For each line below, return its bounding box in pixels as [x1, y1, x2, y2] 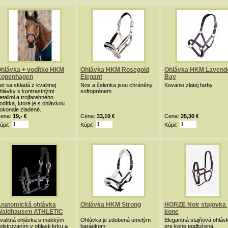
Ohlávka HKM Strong [80, 201, 141, 208]
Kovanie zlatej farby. [164, 82, 214, 88]
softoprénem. [80, 88, 113, 94]
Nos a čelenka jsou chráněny [80, 82, 153, 88]
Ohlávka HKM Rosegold [80, 66, 149, 73]
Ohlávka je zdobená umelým [80, 217, 151, 223]
